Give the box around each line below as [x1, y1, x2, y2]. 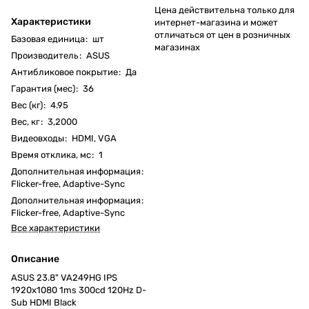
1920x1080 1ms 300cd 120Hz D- [11, 284, 146, 295]
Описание [11, 252, 59, 265]
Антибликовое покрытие [11, 66, 118, 77]
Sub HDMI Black [11, 297, 77, 308]
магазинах [154, 41, 200, 52]
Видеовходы [11, 132, 64, 143]
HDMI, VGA [72, 132, 117, 143]
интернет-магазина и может [154, 17, 278, 28]
